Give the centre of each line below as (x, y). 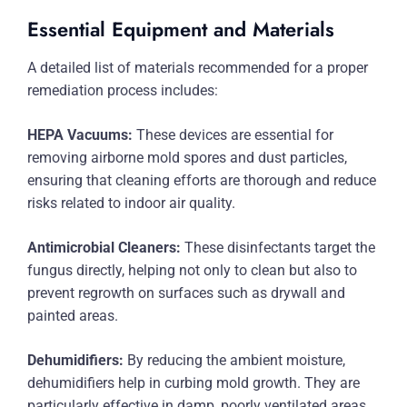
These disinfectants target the (278, 248)
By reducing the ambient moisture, (234, 360)
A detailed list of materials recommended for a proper (198, 68)
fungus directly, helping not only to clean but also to (192, 270)
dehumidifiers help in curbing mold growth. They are (194, 383)
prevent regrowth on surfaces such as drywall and (186, 293)
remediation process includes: (123, 90)
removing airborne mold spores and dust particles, (187, 158)
